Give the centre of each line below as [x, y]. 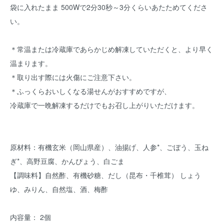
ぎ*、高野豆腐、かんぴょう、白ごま [67, 161]
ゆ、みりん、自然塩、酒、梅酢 [59, 189]
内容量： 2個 [30, 217]
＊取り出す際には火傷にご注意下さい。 [73, 77]
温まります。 [31, 63]
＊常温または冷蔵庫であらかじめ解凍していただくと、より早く [111, 49]
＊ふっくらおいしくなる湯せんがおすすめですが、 [90, 91]
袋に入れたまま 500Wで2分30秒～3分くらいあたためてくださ [109, 7]
